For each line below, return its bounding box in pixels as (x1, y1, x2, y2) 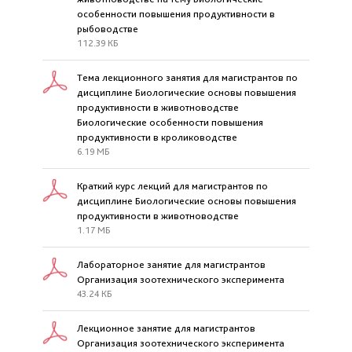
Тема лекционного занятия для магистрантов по (77, 71, 298, 83)
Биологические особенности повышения (77, 116, 263, 128)
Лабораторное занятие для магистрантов (77, 258, 266, 270)
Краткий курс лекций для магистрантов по (77, 180, 268, 192)
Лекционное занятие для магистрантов (77, 322, 255, 334)
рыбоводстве (77, 23, 138, 35)
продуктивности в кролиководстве (77, 131, 237, 143)
